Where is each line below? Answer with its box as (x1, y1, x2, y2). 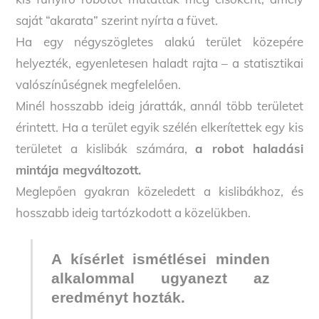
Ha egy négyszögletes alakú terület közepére (16, 34, 303, 50)
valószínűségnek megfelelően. (16, 77, 182, 93)
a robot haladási (195, 141, 303, 157)
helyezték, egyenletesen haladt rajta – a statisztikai (16, 56, 303, 71)
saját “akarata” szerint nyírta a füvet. (16, 13, 219, 28)
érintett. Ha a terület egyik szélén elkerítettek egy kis (16, 120, 303, 135)
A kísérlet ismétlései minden (51, 251, 271, 268)
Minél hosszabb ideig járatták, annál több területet (16, 98, 303, 114)
